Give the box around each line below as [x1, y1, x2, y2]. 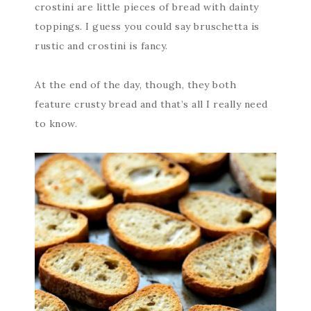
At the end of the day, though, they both [35, 78, 236, 91]
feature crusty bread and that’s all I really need [35, 97, 268, 110]
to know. [35, 117, 77, 130]
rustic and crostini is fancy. [35, 39, 168, 52]
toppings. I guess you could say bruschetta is [35, 19, 260, 33]
